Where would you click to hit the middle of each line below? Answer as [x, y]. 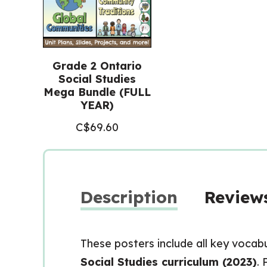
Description [129, 197]
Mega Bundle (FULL [97, 92]
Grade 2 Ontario [97, 66]
